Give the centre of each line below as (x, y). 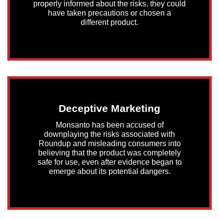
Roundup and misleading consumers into (109, 143)
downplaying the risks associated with (109, 134)
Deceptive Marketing (109, 108)
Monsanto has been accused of (109, 125)
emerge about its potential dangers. (109, 171)
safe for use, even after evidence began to (109, 162)
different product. (109, 22)
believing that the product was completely (109, 153)
